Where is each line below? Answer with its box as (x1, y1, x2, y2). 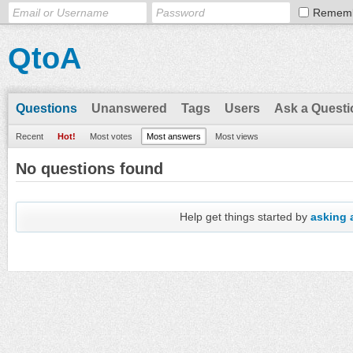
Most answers (147, 132, 201, 141)
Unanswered (91, 102, 167, 115)
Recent (16, 132, 43, 141)
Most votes (90, 132, 132, 141)
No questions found (16, 160, 163, 177)
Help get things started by (180, 210, 311, 223)
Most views (215, 132, 258, 141)
